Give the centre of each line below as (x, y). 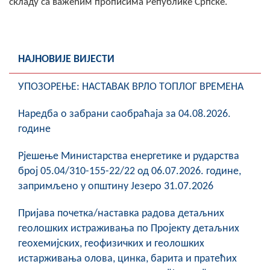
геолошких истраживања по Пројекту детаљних (129, 228)
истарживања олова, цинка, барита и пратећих (127, 259)
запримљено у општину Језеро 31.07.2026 (116, 186)
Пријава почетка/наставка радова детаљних (121, 213)
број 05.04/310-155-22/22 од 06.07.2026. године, (130, 171)
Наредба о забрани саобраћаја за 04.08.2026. (124, 114)
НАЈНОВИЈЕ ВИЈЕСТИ (66, 59)
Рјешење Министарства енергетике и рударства (129, 156)
